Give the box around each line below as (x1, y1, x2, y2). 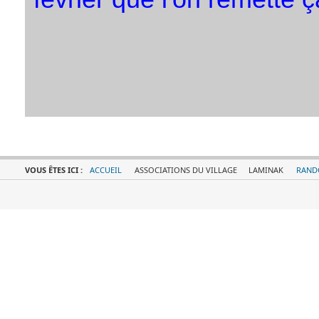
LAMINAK (246, 164, 286, 175)
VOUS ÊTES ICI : (24, 164, 85, 175)
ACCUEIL (89, 164, 122, 175)
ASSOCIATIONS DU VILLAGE (132, 164, 239, 175)
